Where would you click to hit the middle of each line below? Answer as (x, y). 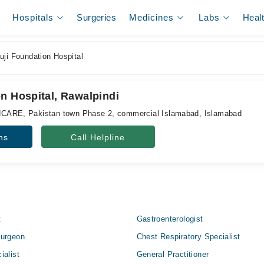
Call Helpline (98, 137)
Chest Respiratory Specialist (188, 237)
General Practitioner (173, 254)
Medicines (152, 17)
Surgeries (96, 17)
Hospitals (33, 17)
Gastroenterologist (170, 219)
